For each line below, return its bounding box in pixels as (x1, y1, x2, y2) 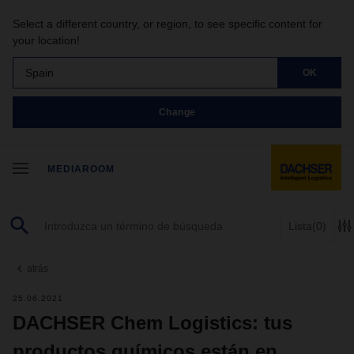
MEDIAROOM (47, 164, 115, 175)
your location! (13, 34, 80, 47)
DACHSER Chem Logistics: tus (13, 312, 292, 333)
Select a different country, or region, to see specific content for (13, 17, 322, 30)
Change (158, 106, 196, 118)
